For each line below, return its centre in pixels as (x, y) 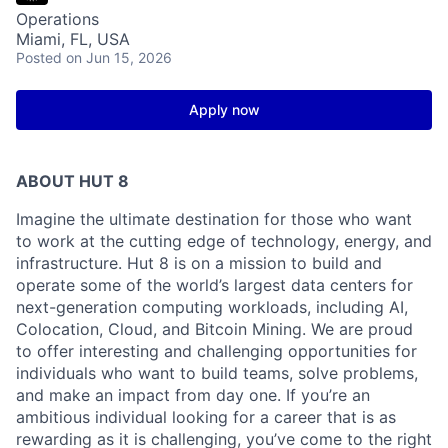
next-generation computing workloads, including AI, (212, 307)
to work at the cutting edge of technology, (180, 241)
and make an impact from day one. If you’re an (193, 395)
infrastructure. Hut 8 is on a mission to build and (199, 263)
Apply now (224, 109)
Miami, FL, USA (73, 39)
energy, (371, 241)
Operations (57, 19)
